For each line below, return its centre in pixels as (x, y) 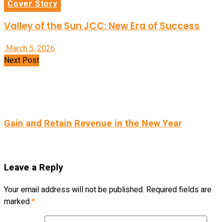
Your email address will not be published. (74, 190)
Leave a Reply (33, 168)
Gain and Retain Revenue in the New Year (93, 123)
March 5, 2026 (29, 49)
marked (18, 201)
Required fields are (179, 190)
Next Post (22, 60)
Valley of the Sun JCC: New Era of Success (102, 26)
